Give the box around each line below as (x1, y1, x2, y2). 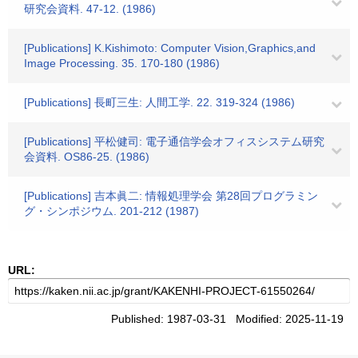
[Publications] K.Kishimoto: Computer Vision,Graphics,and (24, 42, 316, 54)
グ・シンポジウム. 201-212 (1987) (24, 205, 199, 217)
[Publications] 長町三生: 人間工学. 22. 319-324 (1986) (24, 96, 295, 109)
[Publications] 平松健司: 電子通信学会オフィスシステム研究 (24, 135, 324, 148)
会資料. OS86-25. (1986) (24, 150, 149, 163)
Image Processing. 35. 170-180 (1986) (24, 57, 220, 70)
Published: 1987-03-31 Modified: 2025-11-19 (111, 312, 350, 325)
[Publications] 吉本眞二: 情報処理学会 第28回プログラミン (24, 189, 318, 202)
